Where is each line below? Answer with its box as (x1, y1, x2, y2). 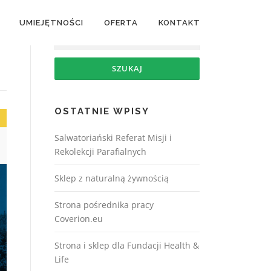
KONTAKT (158, 18, 200, 27)
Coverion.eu (54, 213, 103, 224)
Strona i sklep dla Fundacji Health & (54, 240, 199, 251)
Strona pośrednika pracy (54, 199, 154, 211)
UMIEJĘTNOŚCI (19, 18, 83, 27)
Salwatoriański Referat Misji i (54, 132, 172, 143)
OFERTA (104, 18, 138, 27)
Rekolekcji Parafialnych (54, 146, 146, 157)
